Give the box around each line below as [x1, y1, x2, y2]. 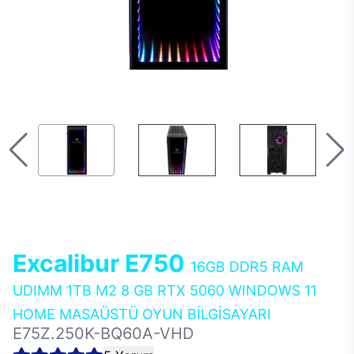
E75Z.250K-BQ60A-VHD [13, 324, 194, 343]
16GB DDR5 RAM [190, 258, 303, 275]
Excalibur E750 [13, 249, 190, 277]
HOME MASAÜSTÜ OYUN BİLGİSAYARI [13, 306, 271, 322]
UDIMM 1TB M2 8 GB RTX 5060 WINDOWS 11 [13, 282, 317, 299]
